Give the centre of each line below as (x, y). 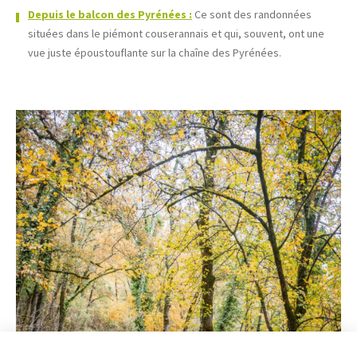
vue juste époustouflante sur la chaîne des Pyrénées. (155, 52)
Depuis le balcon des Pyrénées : (110, 14)
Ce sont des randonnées (252, 14)
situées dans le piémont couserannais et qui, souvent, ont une (176, 33)
